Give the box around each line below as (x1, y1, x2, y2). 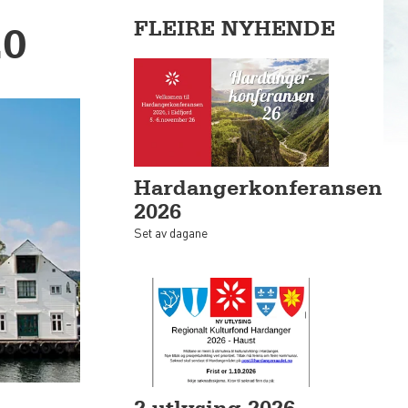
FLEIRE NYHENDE (133, 15, 335, 41)
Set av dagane (133, 224, 210, 241)
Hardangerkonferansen (133, 175, 382, 201)
